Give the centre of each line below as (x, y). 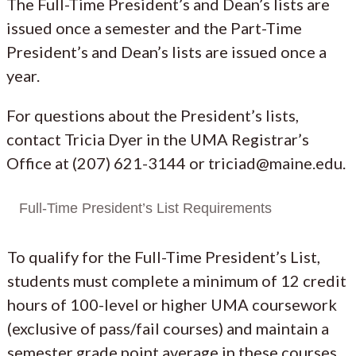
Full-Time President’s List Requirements (145, 208)
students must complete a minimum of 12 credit (177, 280)
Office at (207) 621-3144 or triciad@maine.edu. (176, 163)
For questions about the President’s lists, (153, 115)
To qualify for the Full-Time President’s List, (164, 256)
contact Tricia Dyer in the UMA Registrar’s (158, 139)
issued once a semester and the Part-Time (154, 27)
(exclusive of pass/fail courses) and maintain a (168, 328)
